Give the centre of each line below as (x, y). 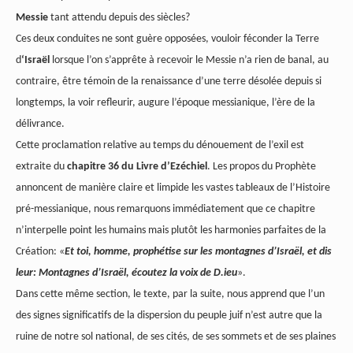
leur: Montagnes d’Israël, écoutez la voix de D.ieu (126, 273)
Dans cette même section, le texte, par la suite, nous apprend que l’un (170, 295)
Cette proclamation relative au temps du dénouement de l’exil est (160, 146)
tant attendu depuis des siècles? (119, 18)
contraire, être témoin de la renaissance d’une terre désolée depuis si (169, 82)
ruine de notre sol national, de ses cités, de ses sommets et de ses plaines (176, 337)
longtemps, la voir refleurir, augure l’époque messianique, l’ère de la (165, 103)
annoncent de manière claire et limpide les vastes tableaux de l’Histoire (173, 188)
